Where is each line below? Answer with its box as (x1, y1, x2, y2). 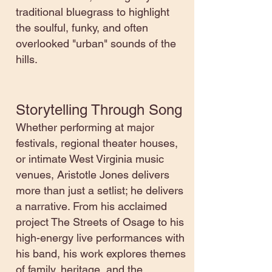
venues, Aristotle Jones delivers (16, 168, 169, 181)
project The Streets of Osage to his (16, 216, 184, 228)
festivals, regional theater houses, (16, 137, 178, 149)
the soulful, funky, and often (16, 21, 148, 34)
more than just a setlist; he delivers (16, 184, 183, 197)
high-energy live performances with (16, 231, 185, 244)
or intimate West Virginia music (16, 152, 164, 165)
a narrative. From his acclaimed (16, 200, 167, 212)
